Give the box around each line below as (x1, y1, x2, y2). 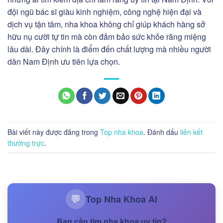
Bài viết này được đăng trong (7, 126, 100, 137)
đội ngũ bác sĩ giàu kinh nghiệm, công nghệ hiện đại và (7, 5, 202, 17)
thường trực (7, 137, 44, 148)
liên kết (180, 126, 203, 137)
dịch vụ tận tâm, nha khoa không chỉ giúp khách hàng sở (7, 18, 205, 30)
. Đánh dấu (143, 126, 180, 137)
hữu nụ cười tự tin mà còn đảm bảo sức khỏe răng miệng (7, 30, 206, 42)
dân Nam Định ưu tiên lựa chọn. (7, 55, 120, 67)
